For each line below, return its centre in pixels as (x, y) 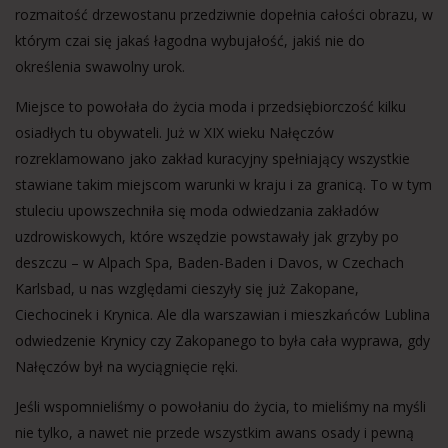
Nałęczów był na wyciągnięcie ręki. (126, 366)
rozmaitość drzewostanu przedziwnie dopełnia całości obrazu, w (224, 14)
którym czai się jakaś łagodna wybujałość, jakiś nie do (190, 40)
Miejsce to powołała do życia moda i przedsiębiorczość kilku (210, 106)
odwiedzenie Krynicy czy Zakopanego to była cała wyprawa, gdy (222, 340)
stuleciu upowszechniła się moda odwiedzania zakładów (197, 210)
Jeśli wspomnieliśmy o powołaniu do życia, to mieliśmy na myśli (220, 406)
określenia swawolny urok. (100, 66)
